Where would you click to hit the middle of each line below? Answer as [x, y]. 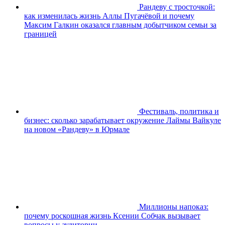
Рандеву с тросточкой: [177, 7]
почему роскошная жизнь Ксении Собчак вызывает [112, 215]
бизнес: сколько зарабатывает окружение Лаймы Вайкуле [123, 120]
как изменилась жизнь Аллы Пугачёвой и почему [109, 16]
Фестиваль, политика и [179, 111]
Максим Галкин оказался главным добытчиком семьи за [120, 25]
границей [40, 34]
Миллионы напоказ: [174, 206]
